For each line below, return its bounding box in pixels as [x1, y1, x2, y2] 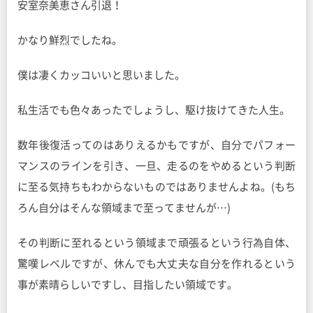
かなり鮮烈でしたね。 [17, 35, 122, 45]
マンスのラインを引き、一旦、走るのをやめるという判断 [17, 161, 296, 171]
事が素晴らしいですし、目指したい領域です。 [17, 279, 238, 290]
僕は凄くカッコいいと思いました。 [17, 70, 185, 80]
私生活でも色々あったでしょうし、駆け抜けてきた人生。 [17, 105, 290, 115]
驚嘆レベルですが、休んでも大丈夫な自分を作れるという [17, 259, 296, 269]
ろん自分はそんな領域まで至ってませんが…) [17, 203, 231, 213]
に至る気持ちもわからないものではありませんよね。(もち [17, 182, 296, 192]
